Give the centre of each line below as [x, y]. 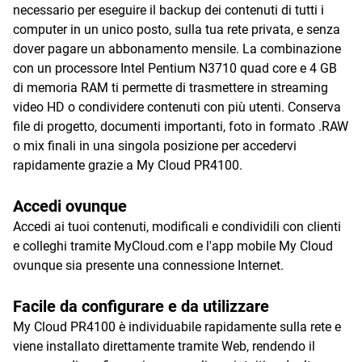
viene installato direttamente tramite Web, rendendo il [164, 346]
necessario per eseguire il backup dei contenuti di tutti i [168, 10]
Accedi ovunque [70, 206]
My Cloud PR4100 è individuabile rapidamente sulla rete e [177, 327]
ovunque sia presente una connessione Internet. [148, 265]
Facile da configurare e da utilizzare [141, 306]
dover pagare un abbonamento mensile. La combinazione [177, 49]
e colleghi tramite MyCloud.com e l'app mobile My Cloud [173, 246]
